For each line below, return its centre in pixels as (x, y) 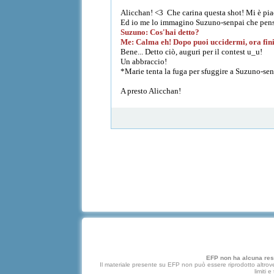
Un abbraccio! (144, 61)
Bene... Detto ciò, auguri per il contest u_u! (192, 51)
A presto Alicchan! (151, 91)
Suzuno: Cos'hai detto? (161, 32)
